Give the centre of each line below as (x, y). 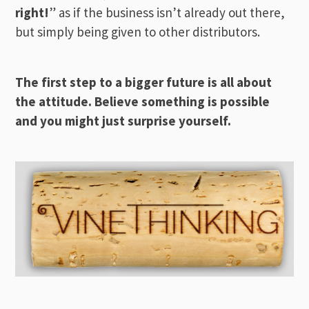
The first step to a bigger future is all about (144, 82)
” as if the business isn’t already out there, (167, 12)
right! (32, 12)
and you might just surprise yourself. (123, 120)
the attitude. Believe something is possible (143, 101)
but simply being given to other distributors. (138, 31)
